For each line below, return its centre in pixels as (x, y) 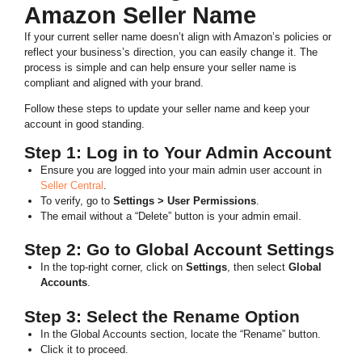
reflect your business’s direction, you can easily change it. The (171, 52)
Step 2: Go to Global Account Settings (179, 250)
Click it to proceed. (84, 349)
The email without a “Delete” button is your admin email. (170, 216)
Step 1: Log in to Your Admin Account (178, 152)
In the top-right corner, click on (113, 267)
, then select (257, 267)
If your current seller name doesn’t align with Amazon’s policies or (178, 36)
